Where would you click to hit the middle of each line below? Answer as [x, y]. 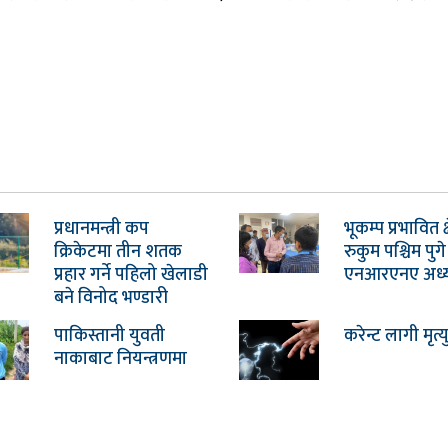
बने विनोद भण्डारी [110, 298]
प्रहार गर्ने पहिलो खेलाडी [130, 275]
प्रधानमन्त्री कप [101, 229]
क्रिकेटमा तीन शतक [117, 252]
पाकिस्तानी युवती [109, 336]
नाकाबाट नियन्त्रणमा [120, 359]
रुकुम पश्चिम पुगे [394, 252]
